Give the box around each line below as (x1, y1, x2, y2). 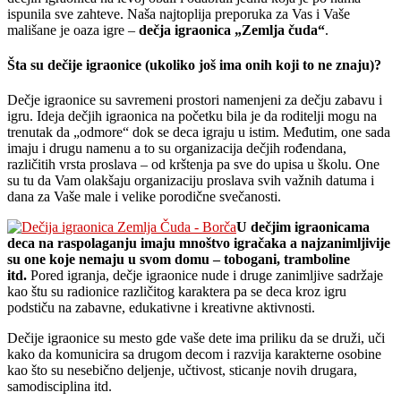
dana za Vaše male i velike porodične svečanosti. (7, 189, 281, 205)
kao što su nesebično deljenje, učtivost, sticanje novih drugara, (7, 363, 357, 379)
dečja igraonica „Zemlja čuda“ (139, 21, 325, 38)
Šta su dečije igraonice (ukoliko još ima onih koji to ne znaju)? (7, 57, 381, 73)
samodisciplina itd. (7, 379, 112, 395)
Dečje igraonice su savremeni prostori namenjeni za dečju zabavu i (7, 92, 382, 108)
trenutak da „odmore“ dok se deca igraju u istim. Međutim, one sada (7, 124, 390, 141)
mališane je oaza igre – (7, 21, 139, 38)
